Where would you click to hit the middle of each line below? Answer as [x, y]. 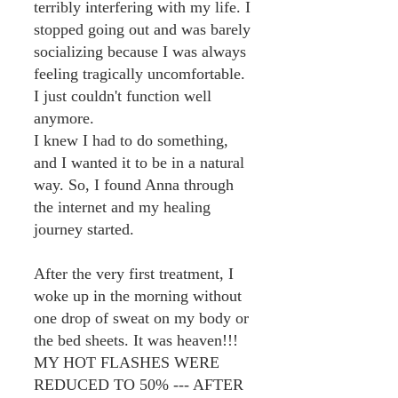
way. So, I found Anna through [134, 185]
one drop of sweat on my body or [141, 318]
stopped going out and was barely [142, 29]
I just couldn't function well [123, 96]
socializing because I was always [140, 52]
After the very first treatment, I [134, 274]
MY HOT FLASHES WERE [127, 362]
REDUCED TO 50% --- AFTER [139, 385]
